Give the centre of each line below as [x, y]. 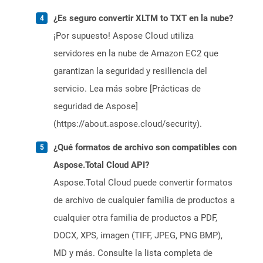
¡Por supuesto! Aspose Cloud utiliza [124, 36]
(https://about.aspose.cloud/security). [128, 124]
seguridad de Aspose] [96, 107]
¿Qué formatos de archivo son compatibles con [145, 148]
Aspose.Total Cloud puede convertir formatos [143, 183]
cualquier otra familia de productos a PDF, [135, 218]
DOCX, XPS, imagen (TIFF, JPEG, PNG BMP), [138, 236]
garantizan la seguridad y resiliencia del [130, 71]
